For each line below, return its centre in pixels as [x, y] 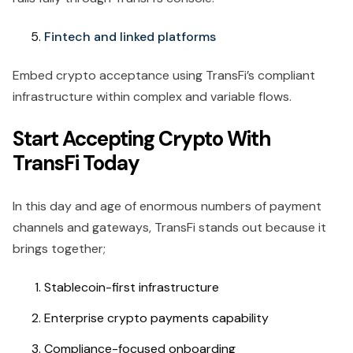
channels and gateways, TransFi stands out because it [169, 227]
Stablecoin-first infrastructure [132, 287]
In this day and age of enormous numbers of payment [167, 206]
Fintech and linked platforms [132, 36]
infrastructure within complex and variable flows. [155, 96]
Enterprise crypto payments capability [156, 318]
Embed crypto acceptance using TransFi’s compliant [164, 75]
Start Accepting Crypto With [142, 138]
